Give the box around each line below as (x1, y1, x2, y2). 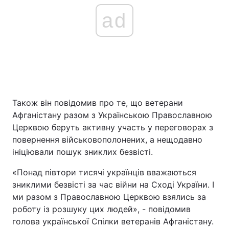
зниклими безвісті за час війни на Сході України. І (12, 179, 214, 190)
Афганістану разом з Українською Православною (12, 110, 212, 120)
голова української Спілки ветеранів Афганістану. (12, 216, 214, 226)
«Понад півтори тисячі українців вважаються (12, 167, 196, 177)
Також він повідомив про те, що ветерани (12, 98, 183, 108)
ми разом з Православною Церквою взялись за (12, 192, 206, 202)
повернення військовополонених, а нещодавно (12, 134, 202, 145)
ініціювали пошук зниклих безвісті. (12, 147, 153, 157)
